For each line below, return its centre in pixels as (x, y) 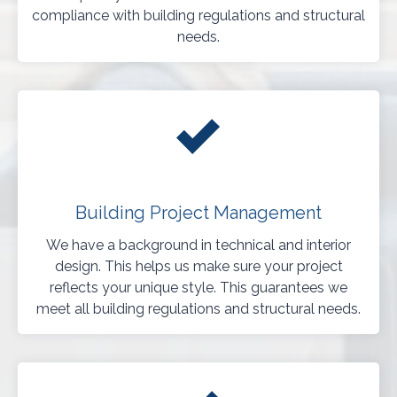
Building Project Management (198, 213)
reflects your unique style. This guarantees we (198, 288)
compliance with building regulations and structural (198, 16)
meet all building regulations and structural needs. (198, 309)
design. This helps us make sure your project (198, 267)
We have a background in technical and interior (198, 245)
